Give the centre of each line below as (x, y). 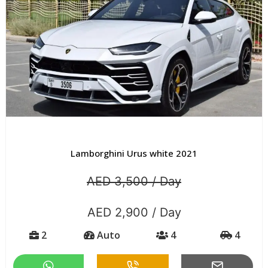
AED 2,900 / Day (134, 212)
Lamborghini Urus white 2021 (134, 153)
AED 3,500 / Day (134, 181)
